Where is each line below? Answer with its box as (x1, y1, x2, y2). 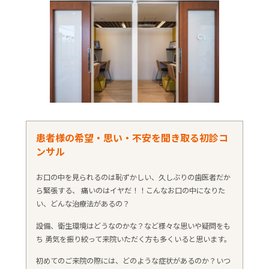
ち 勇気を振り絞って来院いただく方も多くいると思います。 (35, 233, 231, 244)
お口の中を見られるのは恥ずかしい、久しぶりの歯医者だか (35, 171, 231, 183)
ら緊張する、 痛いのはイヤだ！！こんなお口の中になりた (35, 184, 225, 196)
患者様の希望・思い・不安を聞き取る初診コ (35, 130, 228, 145)
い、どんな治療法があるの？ (35, 198, 130, 209)
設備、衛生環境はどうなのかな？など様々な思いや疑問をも (35, 220, 231, 231)
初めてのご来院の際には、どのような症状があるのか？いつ (35, 255, 231, 267)
